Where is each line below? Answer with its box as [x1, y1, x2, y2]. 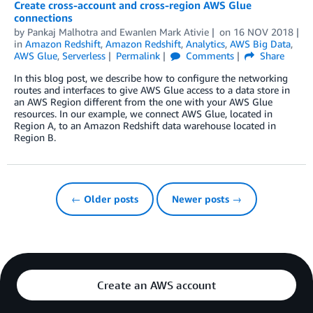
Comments [182, 49, 234, 61]
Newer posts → [172, 192, 242, 205]
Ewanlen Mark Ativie [119, 25, 209, 38]
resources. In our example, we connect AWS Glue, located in [14, 107, 272, 119]
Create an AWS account [97, 277, 216, 292]
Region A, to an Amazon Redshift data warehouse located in [14, 119, 276, 131]
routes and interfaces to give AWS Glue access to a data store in [14, 83, 290, 96]
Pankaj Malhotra [27, 25, 98, 38]
